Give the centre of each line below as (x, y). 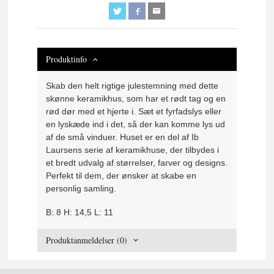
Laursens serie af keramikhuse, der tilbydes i (133, 150)
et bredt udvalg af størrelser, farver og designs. (137, 163)
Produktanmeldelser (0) (87, 240)
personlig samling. (81, 189)
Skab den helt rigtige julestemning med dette (132, 86)
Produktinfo (67, 59)
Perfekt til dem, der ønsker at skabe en (121, 176)
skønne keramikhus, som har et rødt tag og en (136, 99)
